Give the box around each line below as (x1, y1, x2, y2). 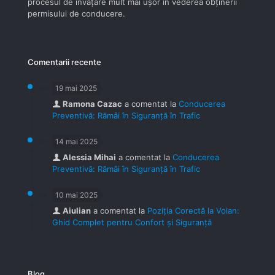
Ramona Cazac (63, 99, 122, 109)
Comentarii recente (28, 57, 101, 67)
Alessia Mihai (63, 152, 116, 162)
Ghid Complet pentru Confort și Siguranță (52, 217, 212, 227)
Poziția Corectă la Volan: (147, 206, 239, 215)
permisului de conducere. (28, 9, 125, 18)
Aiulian (63, 206, 91, 215)
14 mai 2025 (55, 137, 98, 146)
